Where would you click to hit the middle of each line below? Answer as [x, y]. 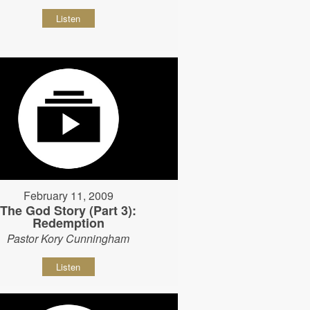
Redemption [68, 223]
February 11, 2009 [68, 196]
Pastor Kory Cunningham [69, 239]
